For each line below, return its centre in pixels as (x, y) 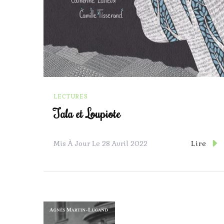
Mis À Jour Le (78, 143)
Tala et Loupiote (87, 113)
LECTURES (71, 97)
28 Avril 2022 (125, 143)
